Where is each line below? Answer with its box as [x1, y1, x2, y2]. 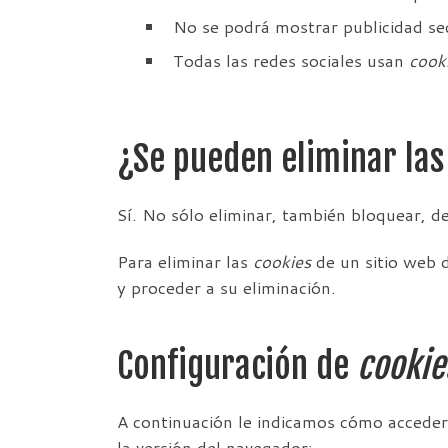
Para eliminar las [117, 250, 253, 274]
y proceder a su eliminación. [117, 276, 336, 300]
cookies [253, 250, 311, 274]
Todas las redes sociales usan [173, 49, 409, 73]
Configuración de [117, 343, 357, 388]
